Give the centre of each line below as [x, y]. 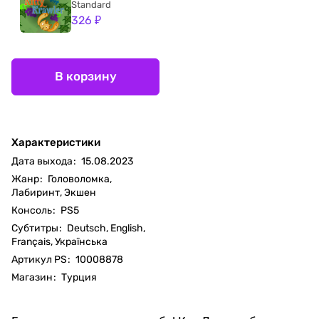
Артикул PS [39, 259]
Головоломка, [80, 179]
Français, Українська [59, 241]
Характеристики [56, 142]
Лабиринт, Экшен [54, 192]
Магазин [32, 277]
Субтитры [35, 228]
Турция [79, 277]
